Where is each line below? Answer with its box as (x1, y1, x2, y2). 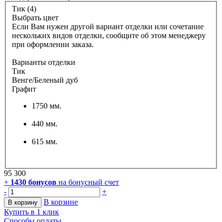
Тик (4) (12, 4, 36, 13)
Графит (12, 85, 36, 94)
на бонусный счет (58, 178, 119, 187)
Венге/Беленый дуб (12, 76, 78, 85)
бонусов (26, 178, 56, 187)
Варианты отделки (12, 58, 75, 67)
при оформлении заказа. (12, 40, 94, 49)
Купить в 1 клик (4, 208, 59, 217)
